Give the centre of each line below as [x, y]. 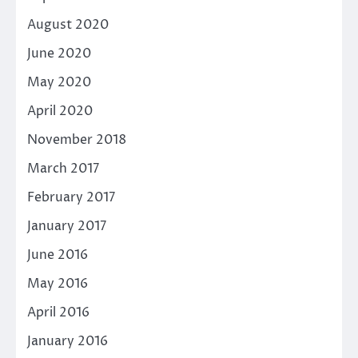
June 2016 [58, 255]
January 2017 [67, 226]
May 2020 [59, 82]
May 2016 [58, 283]
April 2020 [60, 111]
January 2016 [68, 341]
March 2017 [63, 168]
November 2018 [77, 139]
